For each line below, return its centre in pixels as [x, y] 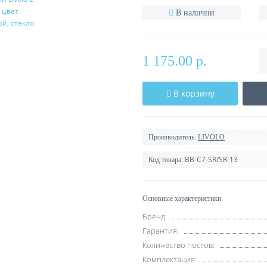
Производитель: [172, 137]
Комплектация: [170, 259]
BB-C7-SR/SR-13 [211, 159]
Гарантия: [161, 231]
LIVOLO [211, 137]
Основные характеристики [182, 198]
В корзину [194, 93]
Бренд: [155, 216]
